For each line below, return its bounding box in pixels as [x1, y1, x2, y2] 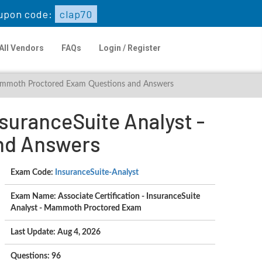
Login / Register [98, 43, 161, 53]
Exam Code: [10, 168, 55, 177]
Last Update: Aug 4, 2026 [10, 228, 101, 236]
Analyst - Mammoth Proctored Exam [10, 204, 142, 212]
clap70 [58, 8, 91, 20]
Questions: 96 [10, 252, 61, 260]
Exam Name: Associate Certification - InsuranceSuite [10, 192, 200, 201]
